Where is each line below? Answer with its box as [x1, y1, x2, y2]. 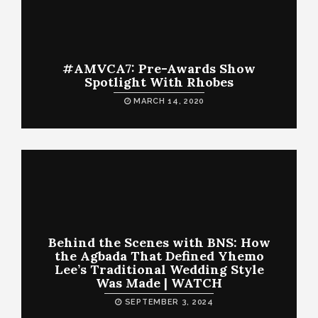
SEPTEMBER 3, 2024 [122, 297, 214, 307]
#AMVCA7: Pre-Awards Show [62, 60, 256, 77]
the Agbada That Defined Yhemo [54, 248, 264, 264]
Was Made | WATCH [96, 275, 222, 291]
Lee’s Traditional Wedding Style [54, 261, 264, 278]
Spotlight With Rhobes [84, 74, 234, 90]
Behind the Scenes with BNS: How [48, 234, 270, 251]
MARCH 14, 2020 [131, 97, 205, 106]
